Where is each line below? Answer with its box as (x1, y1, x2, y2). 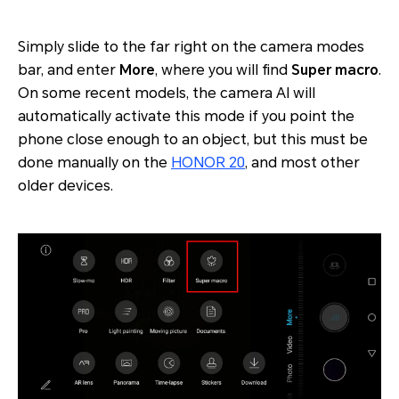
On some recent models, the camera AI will (18, 85, 315, 102)
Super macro (291, 61, 379, 78)
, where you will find (155, 61, 291, 78)
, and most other (245, 154, 360, 171)
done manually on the (18, 154, 171, 171)
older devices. (18, 177, 113, 194)
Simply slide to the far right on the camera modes (18, 38, 364, 55)
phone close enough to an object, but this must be (18, 131, 368, 148)
